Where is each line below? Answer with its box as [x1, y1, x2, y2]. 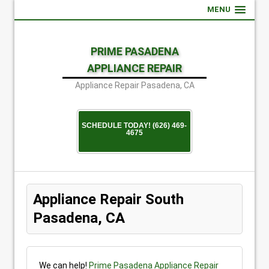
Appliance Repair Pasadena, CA [74, 80, 195, 90]
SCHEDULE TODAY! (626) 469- [82, 121, 187, 130]
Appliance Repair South [33, 191, 184, 208]
